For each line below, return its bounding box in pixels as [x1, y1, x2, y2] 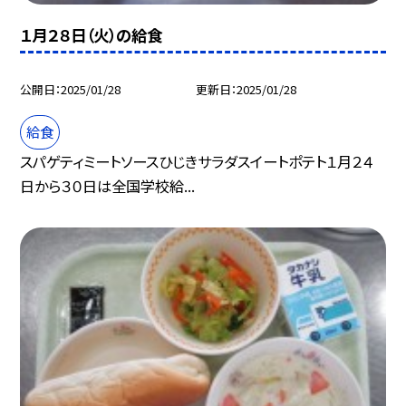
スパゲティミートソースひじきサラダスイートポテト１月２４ [20, 150, 374, 173]
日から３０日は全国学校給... [20, 175, 196, 198]
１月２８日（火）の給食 [20, 23, 163, 46]
